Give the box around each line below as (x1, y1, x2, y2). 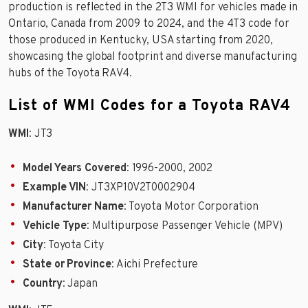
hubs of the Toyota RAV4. (8, 66, 133, 80)
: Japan (62, 276, 98, 291)
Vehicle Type (23, 219, 87, 233)
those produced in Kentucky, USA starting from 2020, (8, 33, 273, 47)
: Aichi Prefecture (111, 257, 199, 272)
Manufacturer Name (23, 199, 124, 214)
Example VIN (23, 180, 87, 195)
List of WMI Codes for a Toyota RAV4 (8, 96, 291, 115)
